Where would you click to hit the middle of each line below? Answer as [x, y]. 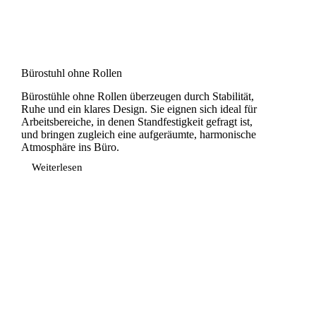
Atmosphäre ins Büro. [70, 147]
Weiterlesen [57, 168]
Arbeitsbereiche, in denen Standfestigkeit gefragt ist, [137, 121]
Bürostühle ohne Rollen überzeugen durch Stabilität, [138, 96]
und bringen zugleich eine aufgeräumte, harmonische [139, 134]
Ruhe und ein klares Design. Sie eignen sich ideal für [139, 109]
